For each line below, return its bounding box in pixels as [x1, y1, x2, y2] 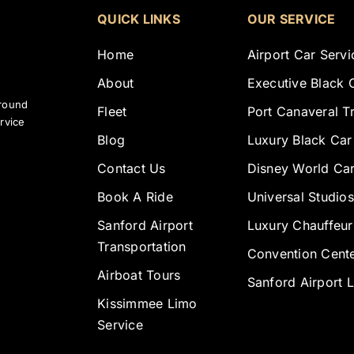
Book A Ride [97, 188, 173, 205]
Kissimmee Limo [97, 295, 198, 311]
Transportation [97, 238, 186, 254]
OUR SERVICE [247, 10, 336, 27]
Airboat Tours [97, 266, 181, 283]
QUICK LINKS [97, 10, 180, 27]
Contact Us [97, 160, 166, 176]
